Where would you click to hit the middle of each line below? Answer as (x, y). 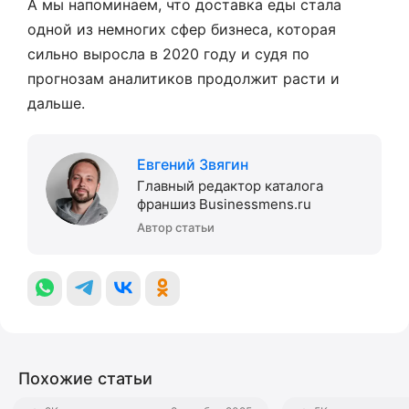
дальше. (56, 103)
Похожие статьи (85, 378)
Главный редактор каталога (230, 186)
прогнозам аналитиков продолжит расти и (184, 79)
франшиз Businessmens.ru (224, 204)
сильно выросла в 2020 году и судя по (168, 54)
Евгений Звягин (193, 164)
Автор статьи (176, 227)
